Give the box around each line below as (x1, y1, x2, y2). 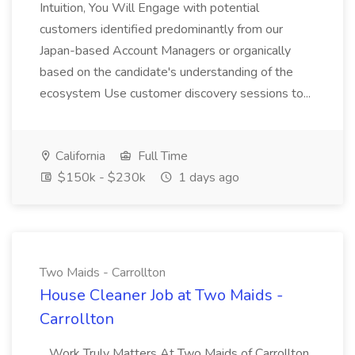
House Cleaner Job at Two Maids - (40, 284, 283, 306)
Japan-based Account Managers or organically (40, 42, 291, 59)
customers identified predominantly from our (40, 21, 283, 38)
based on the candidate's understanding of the (40, 63, 293, 81)
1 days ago (175, 169, 239, 186)
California (52, 147, 105, 165)
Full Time (135, 147, 188, 165)
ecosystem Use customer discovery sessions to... (40, 85, 314, 102)
